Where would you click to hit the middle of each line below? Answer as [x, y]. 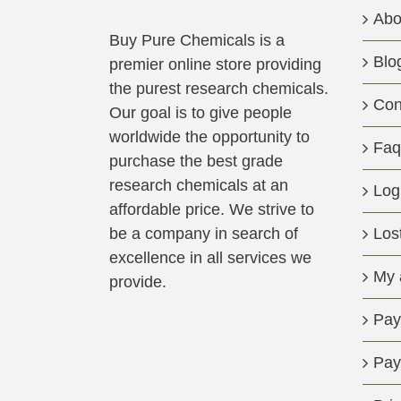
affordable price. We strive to [212, 209]
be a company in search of [204, 234]
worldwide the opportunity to [209, 137]
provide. [138, 282]
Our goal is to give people [200, 113]
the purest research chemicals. [219, 89]
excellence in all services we [210, 258]
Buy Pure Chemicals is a [197, 40]
